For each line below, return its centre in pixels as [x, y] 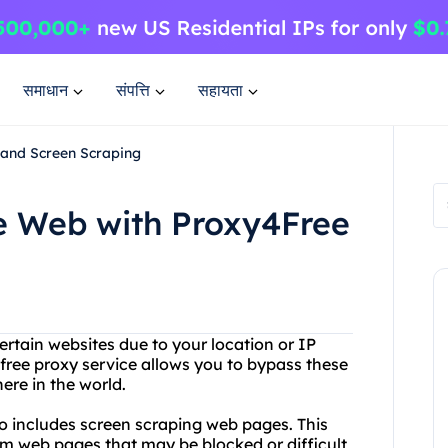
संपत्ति [133, 89]
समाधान [45, 89]
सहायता [220, 89]
